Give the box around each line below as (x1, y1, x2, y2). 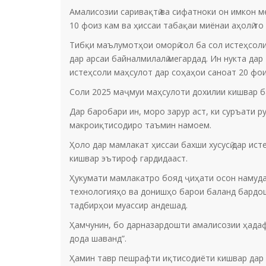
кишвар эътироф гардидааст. (69, 153, 188, 164)
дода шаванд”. (69, 233, 126, 244)
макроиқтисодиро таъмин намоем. (69, 119, 211, 131)
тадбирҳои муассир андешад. (69, 199, 188, 211)
